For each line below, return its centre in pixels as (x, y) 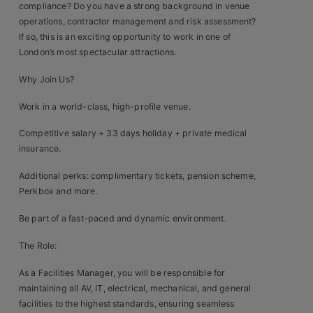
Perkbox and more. (58, 191)
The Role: (38, 245)
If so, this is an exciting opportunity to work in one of (125, 37)
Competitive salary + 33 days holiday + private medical (133, 133)
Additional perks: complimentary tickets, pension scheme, (137, 176)
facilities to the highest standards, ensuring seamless (127, 303)
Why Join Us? (46, 79)
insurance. (40, 149)
